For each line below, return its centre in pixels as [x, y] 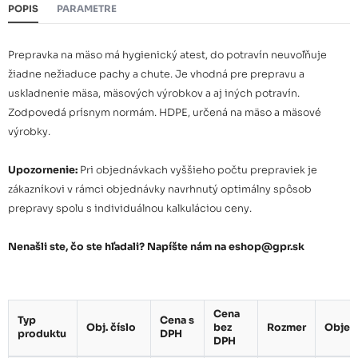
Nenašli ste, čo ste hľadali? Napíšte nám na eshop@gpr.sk [156, 247]
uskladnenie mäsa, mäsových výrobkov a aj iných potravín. [154, 94]
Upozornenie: [43, 171]
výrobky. [29, 132]
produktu [42, 334]
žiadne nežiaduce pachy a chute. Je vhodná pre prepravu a [156, 75]
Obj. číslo [111, 327]
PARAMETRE [86, 8]
